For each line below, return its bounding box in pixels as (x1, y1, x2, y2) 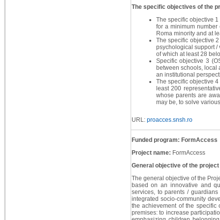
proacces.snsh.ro (145, 116, 192, 124)
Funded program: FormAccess (131, 137, 218, 144)
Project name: (131, 149, 172, 157)
